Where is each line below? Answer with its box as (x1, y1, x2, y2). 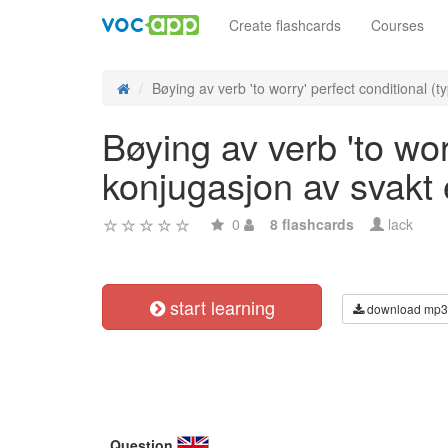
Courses (371, 15, 424, 35)
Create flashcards (229, 15, 341, 35)
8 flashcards (270, 214, 354, 234)
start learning (164, 294, 275, 320)
